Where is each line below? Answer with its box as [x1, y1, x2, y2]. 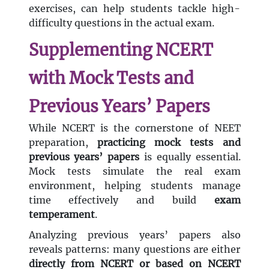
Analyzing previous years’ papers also [28, 229, 241, 241]
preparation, [28, 136, 97, 149]
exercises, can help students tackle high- [28, 2, 241, 15]
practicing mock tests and [97, 136, 241, 149]
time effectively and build [28, 194, 214, 207]
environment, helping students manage [28, 180, 241, 192]
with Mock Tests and [28, 68, 194, 89]
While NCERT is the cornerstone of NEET [28, 122, 241, 134]
